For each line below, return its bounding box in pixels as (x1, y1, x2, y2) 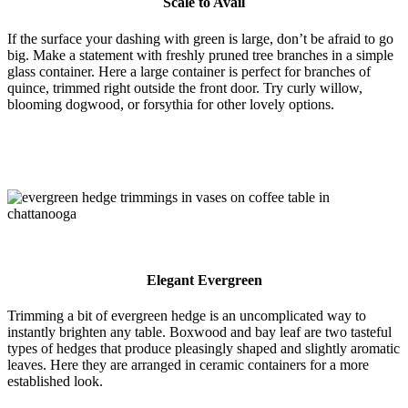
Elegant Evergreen (146, 271, 262, 288)
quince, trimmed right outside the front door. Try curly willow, (7, 79, 362, 96)
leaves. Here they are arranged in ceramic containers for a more (7, 357, 369, 373)
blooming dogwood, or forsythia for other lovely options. (7, 96, 334, 112)
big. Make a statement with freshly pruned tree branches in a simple (7, 46, 393, 63)
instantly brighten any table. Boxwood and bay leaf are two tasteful (7, 324, 392, 341)
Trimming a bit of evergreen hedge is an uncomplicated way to (7, 308, 366, 324)
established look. (7, 373, 103, 390)
